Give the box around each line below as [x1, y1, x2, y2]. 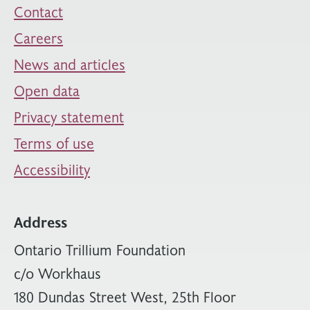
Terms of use [14, 133, 94, 153]
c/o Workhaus [14, 263, 101, 283]
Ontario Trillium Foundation [14, 239, 185, 259]
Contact [14, 1, 63, 21]
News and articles [14, 54, 125, 74]
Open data [14, 80, 80, 100]
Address [14, 212, 67, 232]
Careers [14, 28, 63, 48]
